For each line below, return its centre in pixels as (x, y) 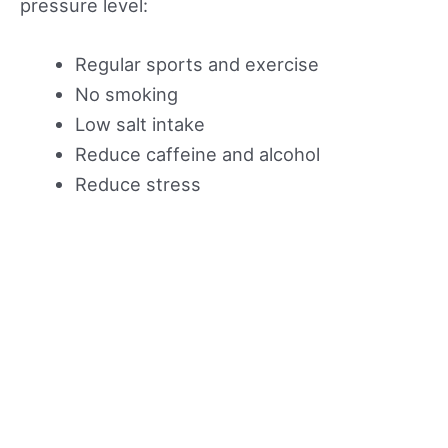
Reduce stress (137, 183)
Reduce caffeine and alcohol (197, 153)
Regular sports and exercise (196, 63)
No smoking (126, 93)
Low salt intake (139, 123)
